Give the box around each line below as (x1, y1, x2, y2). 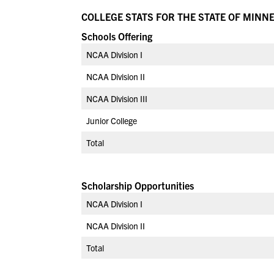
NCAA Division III (86, 93, 147, 104)
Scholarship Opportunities (81, 179, 194, 191)
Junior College (86, 115, 137, 126)
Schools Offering (81, 30, 152, 42)
